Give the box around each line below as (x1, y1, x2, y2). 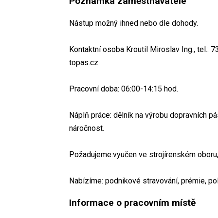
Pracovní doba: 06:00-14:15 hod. (69, 84, 178, 93)
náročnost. (69, 123, 104, 133)
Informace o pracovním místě (69, 197, 196, 208)
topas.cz (69, 57, 98, 67)
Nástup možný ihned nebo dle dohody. (69, 18, 198, 28)
